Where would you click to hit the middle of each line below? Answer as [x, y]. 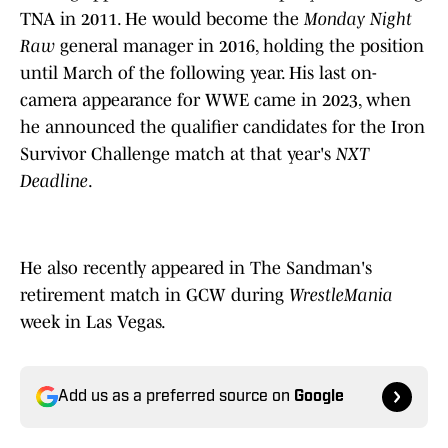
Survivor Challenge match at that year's [178, 154]
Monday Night [358, 19]
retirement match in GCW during [154, 295]
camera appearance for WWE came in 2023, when [215, 100]
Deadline [54, 181]
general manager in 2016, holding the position [239, 46]
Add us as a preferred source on [176, 397]
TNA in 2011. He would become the [162, 19]
